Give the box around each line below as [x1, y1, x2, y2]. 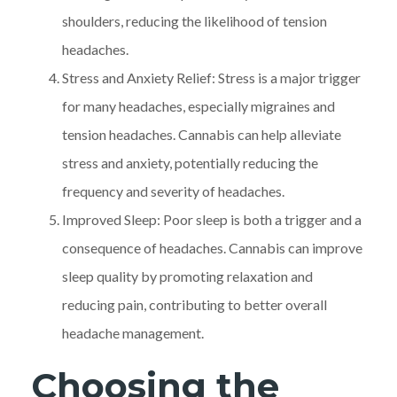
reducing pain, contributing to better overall [62, 295, 327, 313]
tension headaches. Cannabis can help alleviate [62, 125, 341, 143]
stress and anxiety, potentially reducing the [62, 153, 318, 171]
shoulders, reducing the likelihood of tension [62, 12, 327, 29]
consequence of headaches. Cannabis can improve [62, 238, 362, 256]
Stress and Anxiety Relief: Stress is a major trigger [62, 68, 361, 86]
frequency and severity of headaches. [62, 182, 284, 199]
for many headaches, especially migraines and [62, 97, 335, 114]
